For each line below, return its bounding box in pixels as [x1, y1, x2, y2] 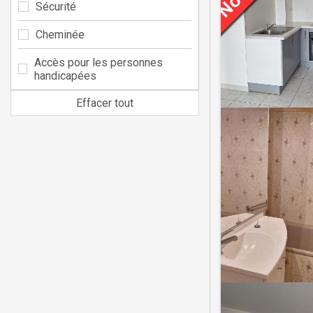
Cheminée [36, 27, 85, 41]
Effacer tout [76, 96, 133, 110]
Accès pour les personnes [34, 55, 163, 69]
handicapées [34, 68, 96, 82]
